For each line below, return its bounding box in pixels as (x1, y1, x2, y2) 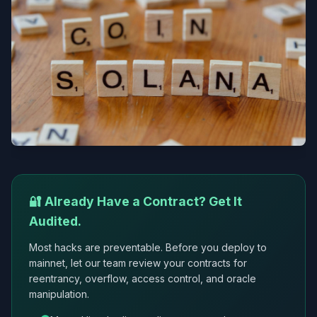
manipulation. (29, 287, 89, 300)
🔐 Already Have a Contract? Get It (29, 193, 242, 209)
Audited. (29, 213, 81, 229)
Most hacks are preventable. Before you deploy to (29, 241, 267, 253)
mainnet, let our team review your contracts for (29, 256, 247, 269)
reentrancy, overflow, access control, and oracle (29, 272, 256, 284)
